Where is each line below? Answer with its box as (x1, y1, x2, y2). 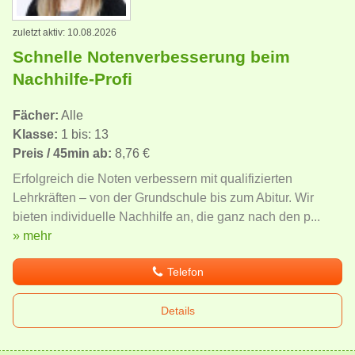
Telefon (167, 265, 204, 279)
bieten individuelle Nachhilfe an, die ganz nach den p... (13, 210, 320, 224)
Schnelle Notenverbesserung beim (13, 48, 290, 67)
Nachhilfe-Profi (13, 70, 132, 89)
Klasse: (13, 128, 58, 142)
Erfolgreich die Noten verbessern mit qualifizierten (13, 172, 292, 186)
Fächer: (13, 109, 59, 123)
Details (160, 304, 195, 318)
